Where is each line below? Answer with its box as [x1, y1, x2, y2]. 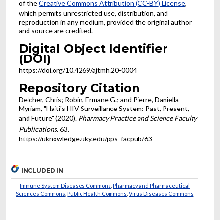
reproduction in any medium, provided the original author [18, 17, 192, 26]
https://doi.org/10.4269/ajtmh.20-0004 [18, 66, 137, 75]
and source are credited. [18, 26, 93, 35]
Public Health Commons [67, 190, 127, 197]
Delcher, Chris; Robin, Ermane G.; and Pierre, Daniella [18, 95, 179, 104]
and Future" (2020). [18, 114, 78, 123]
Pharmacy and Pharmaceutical [113, 182, 190, 189]
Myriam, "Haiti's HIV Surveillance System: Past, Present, [18, 104, 189, 113]
